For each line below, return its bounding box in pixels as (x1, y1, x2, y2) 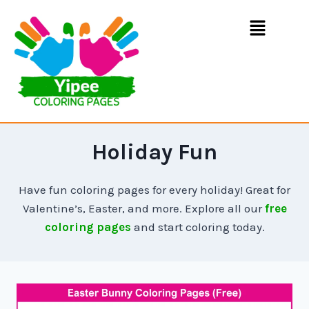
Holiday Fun (92, 139, 217, 166)
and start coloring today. (130, 220, 265, 235)
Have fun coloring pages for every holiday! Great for (19, 183, 290, 197)
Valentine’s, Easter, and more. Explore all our (22, 201, 265, 216)
